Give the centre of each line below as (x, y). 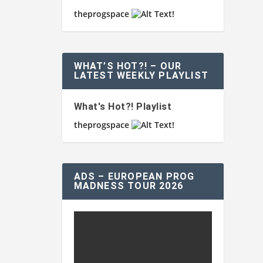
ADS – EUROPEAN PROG (134, 176)
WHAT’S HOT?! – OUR (128, 66)
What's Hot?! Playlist (123, 106)
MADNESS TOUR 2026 (128, 186)
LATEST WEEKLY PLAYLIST (141, 75)
